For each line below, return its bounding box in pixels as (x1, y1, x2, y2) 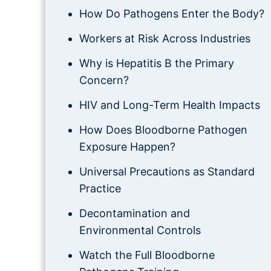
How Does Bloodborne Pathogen (79, 123, 247, 136)
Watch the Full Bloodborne (79, 249, 215, 261)
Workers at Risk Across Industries (79, 32, 250, 45)
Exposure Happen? (79, 140, 175, 153)
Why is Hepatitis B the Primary (79, 57, 234, 70)
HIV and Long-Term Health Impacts (79, 99, 260, 111)
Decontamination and (79, 207, 190, 220)
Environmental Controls (79, 224, 201, 237)
